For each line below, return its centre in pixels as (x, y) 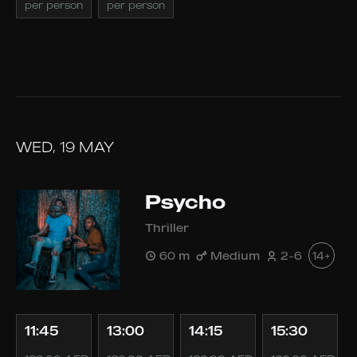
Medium (235, 255)
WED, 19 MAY (65, 147)
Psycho (185, 202)
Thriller (167, 228)
